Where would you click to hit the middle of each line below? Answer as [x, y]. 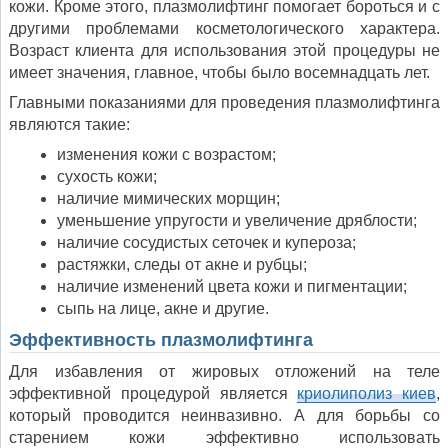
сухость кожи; [107, 177]
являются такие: [69, 125]
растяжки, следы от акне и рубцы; [182, 265]
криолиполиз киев [366, 394]
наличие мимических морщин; [168, 199]
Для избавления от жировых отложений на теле [224, 372]
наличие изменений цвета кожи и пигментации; [232, 287]
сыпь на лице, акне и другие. [163, 309]
